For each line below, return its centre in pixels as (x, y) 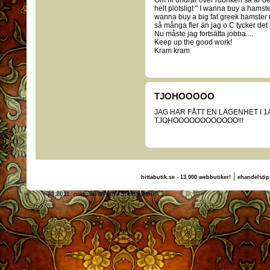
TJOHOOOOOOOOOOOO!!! (199, 121)
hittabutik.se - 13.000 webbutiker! (186, 177)
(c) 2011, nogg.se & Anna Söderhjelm (139, 194)
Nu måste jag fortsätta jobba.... (204, 34)
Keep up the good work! (193, 42)
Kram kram (172, 51)
